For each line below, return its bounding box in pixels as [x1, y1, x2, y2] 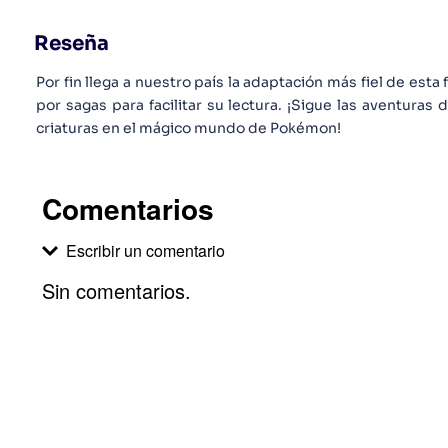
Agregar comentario [82, 319, 256, 347]
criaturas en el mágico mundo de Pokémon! [36, 119, 342, 137]
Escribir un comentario [66, 239, 226, 262]
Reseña [34, 31, 110, 56]
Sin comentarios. [42, 276, 192, 305]
